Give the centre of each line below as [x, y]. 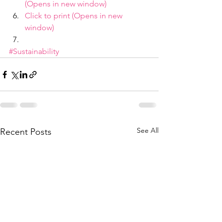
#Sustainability [34, 51]
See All [148, 130]
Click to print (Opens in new [75, 16]
